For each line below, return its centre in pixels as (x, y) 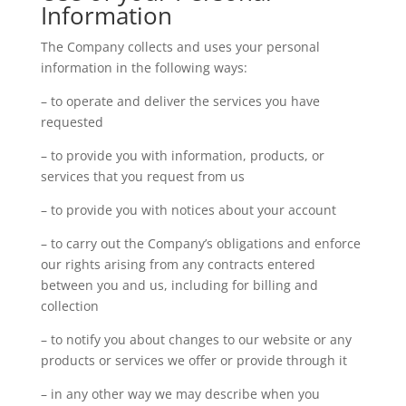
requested (72, 122)
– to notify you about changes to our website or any (196, 339)
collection (69, 306)
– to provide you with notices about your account (188, 210)
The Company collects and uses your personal (180, 47)
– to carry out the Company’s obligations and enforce (200, 243)
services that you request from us (142, 176)
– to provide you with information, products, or (182, 155)
